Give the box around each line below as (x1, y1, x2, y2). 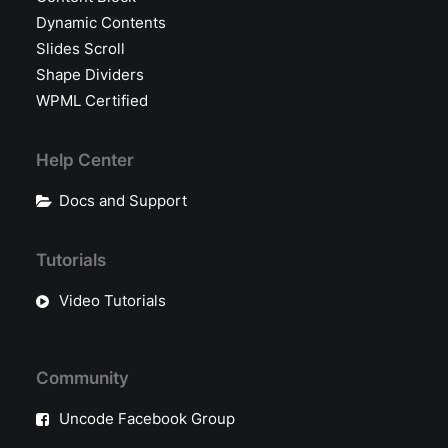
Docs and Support (58, 191, 187, 210)
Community (36, 368, 129, 388)
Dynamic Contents (36, 13, 166, 32)
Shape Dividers (36, 65, 144, 84)
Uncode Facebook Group (58, 409, 235, 428)
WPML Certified (36, 91, 148, 110)
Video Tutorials (58, 291, 166, 310)
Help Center (36, 150, 134, 170)
